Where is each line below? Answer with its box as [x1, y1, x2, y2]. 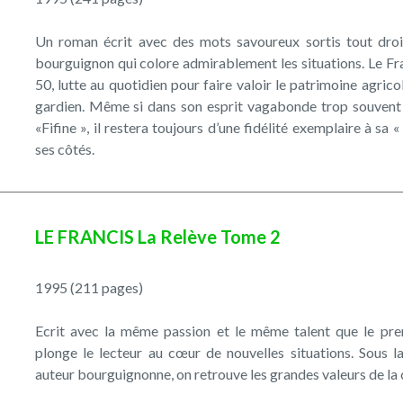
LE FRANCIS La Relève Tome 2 [34, 225, 281, 247]
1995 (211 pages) [34, 278, 143, 296]
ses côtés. [34, 139, 94, 157]
